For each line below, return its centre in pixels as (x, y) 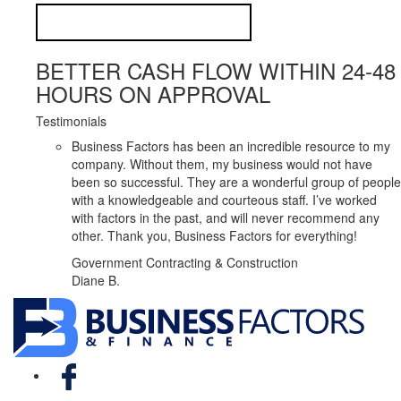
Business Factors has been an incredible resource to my (231, 146)
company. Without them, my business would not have (222, 164)
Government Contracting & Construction (185, 263)
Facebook (116, 366)
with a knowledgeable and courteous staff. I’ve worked (224, 200)
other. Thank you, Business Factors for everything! (214, 236)
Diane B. (96, 281)
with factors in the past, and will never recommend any (226, 218)
